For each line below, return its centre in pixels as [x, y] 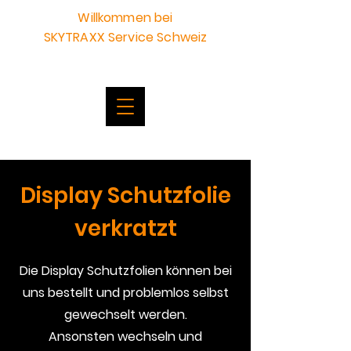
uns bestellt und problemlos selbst [125, 293]
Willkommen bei [125, 18]
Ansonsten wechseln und [125, 337]
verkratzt [125, 228]
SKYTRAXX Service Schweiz [125, 37]
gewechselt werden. [125, 315]
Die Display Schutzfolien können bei [125, 271]
